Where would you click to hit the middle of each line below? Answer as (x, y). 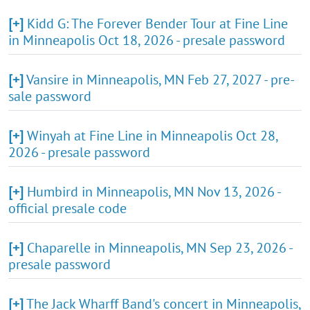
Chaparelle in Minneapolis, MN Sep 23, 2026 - (159, 247)
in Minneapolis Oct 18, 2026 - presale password (147, 40)
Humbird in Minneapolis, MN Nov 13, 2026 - (154, 191)
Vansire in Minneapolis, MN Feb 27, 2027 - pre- (161, 79)
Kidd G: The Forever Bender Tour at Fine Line (157, 23)
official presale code (67, 208)
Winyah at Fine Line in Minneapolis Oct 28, (152, 135)
